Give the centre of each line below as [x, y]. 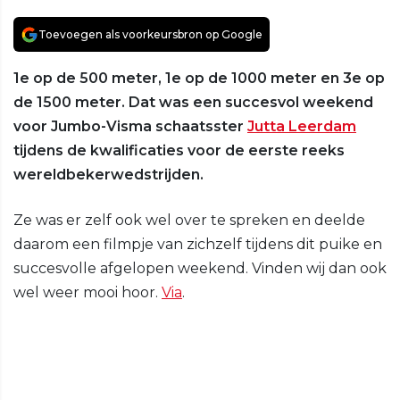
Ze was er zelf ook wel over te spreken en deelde [189, 221]
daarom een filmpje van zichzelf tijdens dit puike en [198, 245]
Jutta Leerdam [302, 127]
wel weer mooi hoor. [87, 293]
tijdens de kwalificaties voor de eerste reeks [179, 151]
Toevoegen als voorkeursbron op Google [150, 35]
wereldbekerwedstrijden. [108, 175]
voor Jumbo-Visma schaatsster [130, 127]
